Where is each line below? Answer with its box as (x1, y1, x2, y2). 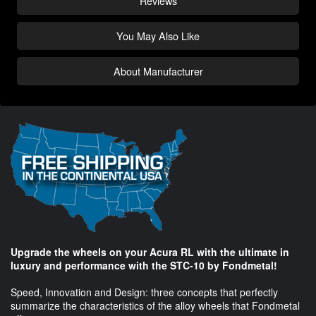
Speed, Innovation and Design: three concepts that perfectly (11, 285, 278, 300)
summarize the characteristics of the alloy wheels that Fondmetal (11, 298, 300, 313)
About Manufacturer (113, 63, 203, 79)
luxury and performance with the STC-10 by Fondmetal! (11, 258, 277, 273)
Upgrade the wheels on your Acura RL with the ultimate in (11, 245, 289, 260)
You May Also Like (116, 28, 200, 44)
